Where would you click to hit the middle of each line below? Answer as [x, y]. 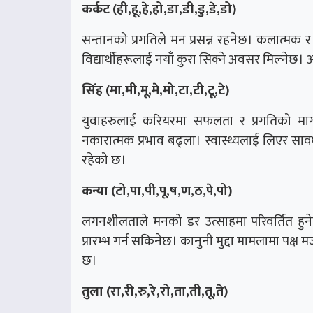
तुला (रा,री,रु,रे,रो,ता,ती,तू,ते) [155, 292]
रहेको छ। [104, 160]
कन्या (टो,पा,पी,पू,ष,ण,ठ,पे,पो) [157, 191]
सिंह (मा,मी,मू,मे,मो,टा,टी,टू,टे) [155, 90]
